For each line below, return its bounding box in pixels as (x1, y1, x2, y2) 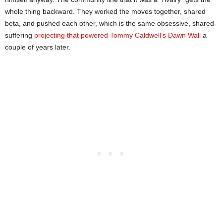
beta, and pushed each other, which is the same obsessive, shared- (5, 19, 217, 27)
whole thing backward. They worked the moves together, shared (5, 7, 206, 15)
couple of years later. (5, 43, 70, 51)
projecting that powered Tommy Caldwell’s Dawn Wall (34, 31, 201, 39)
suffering (5, 31, 34, 39)
